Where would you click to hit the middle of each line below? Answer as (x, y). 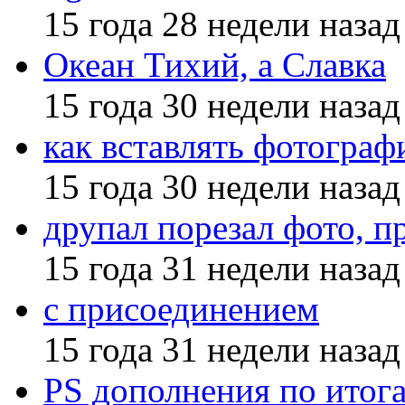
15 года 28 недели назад (222, 24)
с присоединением (181, 308)
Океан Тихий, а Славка (215, 64)
